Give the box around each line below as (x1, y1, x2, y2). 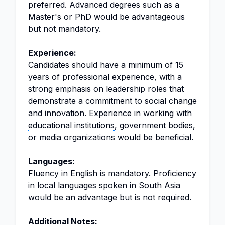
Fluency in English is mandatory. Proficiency (28, 168, 196, 178)
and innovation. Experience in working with (28, 108, 192, 118)
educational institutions (28, 120, 115, 130)
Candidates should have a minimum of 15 (28, 60, 183, 70)
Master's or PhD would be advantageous (28, 12, 185, 22)
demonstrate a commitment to (28, 96, 145, 106)
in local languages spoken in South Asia (28, 180, 180, 190)
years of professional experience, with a (28, 72, 182, 82)
